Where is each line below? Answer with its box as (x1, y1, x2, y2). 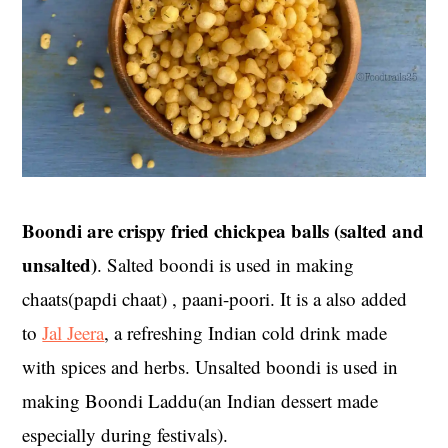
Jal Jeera (42, 319, 105, 345)
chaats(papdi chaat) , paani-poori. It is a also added (22, 285, 408, 311)
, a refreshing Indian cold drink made (104, 319, 388, 345)
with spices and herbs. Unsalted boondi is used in (22, 353, 399, 379)
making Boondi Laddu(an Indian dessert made (22, 387, 379, 413)
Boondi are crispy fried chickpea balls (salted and (22, 216, 425, 244)
